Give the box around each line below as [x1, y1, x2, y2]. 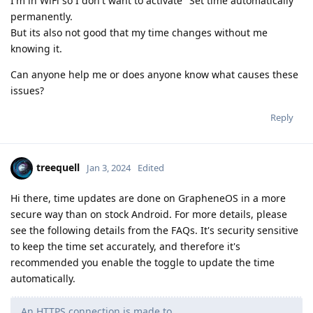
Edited [138, 161, 164, 174]
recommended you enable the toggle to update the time [10, 255, 275, 269]
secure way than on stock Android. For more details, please [10, 207, 287, 221]
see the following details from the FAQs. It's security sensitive [10, 223, 298, 237]
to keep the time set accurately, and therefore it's [10, 239, 240, 253]
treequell [36, 160, 80, 174]
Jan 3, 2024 [87, 161, 131, 174]
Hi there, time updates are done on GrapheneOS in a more [10, 191, 286, 205]
